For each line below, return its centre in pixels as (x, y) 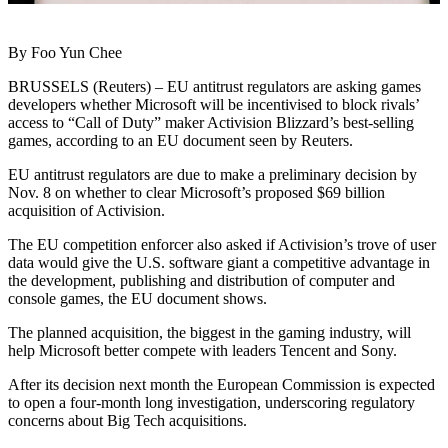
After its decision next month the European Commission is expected (221, 385)
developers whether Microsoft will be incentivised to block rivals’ (213, 105)
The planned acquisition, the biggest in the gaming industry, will (209, 333)
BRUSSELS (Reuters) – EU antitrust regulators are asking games (214, 87)
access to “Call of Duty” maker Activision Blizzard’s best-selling (211, 123)
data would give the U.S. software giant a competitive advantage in (219, 263)
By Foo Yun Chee (65, 53)
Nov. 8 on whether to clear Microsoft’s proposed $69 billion (196, 193)
